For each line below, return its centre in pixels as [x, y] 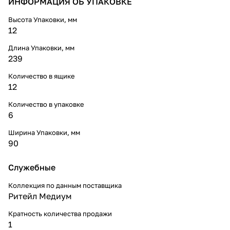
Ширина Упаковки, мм [44, 132]
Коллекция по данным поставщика [65, 185]
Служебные [32, 167]
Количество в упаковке [46, 104]
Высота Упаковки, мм [43, 19]
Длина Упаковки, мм [41, 47]
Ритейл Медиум [40, 196]
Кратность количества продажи [60, 213]
